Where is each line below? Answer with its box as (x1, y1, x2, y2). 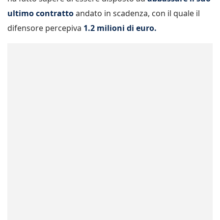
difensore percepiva (7, 22, 83, 33)
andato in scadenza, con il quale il (74, 7, 200, 19)
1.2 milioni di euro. (83, 22, 157, 33)
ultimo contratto (7, 7, 74, 19)
